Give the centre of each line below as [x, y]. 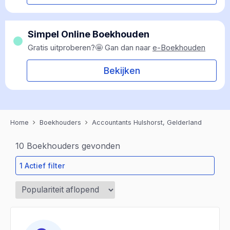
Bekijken [122, 71]
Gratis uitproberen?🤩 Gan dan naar [90, 47]
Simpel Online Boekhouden [89, 34]
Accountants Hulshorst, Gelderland [147, 122]
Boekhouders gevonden [72, 146]
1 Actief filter [42, 166]
